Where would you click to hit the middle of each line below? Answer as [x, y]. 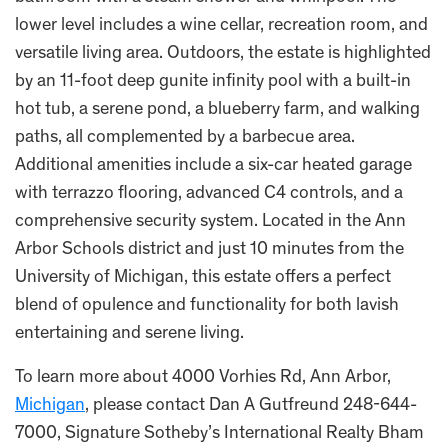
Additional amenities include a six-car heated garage [213, 166]
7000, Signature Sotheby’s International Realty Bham [219, 434]
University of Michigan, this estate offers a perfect [203, 278]
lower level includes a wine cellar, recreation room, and [221, 26]
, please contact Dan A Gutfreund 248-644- [251, 406]
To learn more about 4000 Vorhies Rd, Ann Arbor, [203, 378]
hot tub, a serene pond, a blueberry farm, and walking [217, 110]
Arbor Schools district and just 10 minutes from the [209, 250]
